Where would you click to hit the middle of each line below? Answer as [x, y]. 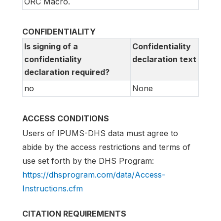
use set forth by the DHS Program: [88, 161]
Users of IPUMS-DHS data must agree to [100, 133]
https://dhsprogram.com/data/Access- [94, 175]
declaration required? [67, 72]
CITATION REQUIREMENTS [74, 214]
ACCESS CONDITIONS [66, 119]
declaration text [164, 59]
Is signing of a [51, 47]
